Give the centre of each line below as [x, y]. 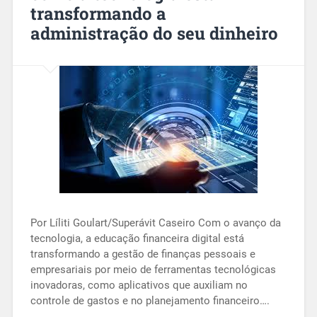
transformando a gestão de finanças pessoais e [143, 254]
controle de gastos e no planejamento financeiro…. [150, 300]
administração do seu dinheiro [154, 33]
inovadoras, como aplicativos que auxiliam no [139, 285]
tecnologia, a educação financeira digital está [137, 238]
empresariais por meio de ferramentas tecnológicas [153, 269]
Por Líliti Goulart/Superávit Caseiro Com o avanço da [155, 223]
